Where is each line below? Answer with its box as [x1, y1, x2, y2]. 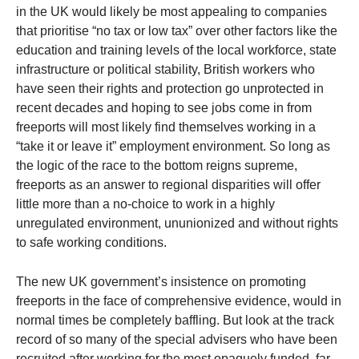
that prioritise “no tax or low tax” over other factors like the [16, 24, 337, 38]
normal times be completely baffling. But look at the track [16, 313, 334, 328]
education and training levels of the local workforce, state [16, 43, 337, 58]
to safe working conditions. [16, 236, 167, 250]
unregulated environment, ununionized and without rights [16, 216, 338, 231]
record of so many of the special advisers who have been [16, 333, 337, 347]
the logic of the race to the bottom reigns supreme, [16, 159, 297, 173]
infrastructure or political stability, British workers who [16, 63, 315, 77]
